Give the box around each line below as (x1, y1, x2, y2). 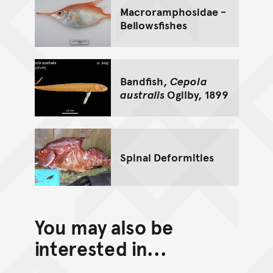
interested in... (34, 234, 167, 261)
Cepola (169, 73, 207, 89)
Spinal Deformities (119, 149, 214, 165)
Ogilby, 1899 (164, 87, 229, 102)
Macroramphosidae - (119, 4, 226, 19)
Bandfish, (119, 73, 170, 89)
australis (119, 87, 165, 102)
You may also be (34, 213, 173, 240)
